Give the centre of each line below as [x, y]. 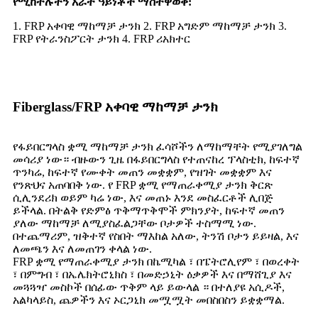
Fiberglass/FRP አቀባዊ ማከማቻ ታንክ [115, 106]
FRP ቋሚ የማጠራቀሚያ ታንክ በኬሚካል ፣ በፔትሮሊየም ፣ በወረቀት [156, 261]
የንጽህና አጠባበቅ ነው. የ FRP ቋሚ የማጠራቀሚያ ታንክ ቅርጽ [143, 185]
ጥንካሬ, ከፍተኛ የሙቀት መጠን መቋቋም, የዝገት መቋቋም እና [142, 172]
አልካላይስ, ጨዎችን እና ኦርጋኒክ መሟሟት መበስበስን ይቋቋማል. [149, 300]
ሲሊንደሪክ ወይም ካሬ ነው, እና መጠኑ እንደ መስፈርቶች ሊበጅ [143, 197]
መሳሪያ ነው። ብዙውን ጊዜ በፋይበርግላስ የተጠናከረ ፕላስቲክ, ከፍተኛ [156, 159]
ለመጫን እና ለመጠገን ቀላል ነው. [82, 248]
